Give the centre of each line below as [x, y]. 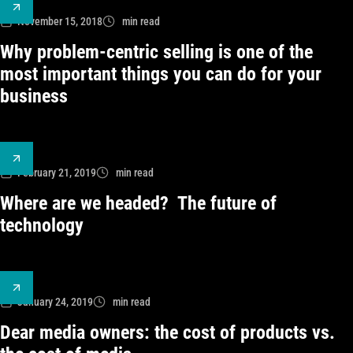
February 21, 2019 [57, 173]
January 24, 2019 [55, 302]
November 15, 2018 [60, 21]
